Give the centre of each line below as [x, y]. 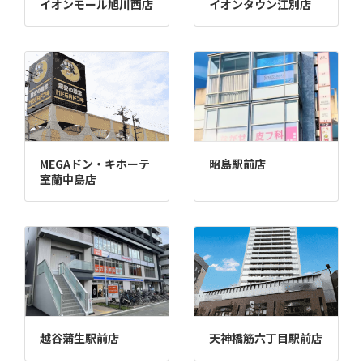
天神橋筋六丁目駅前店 [265, 338]
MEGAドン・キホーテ [94, 163]
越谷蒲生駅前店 [79, 338]
